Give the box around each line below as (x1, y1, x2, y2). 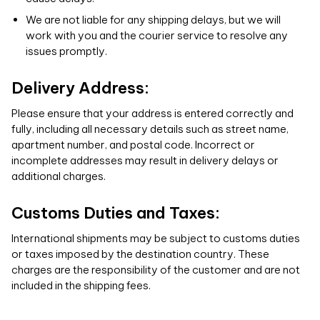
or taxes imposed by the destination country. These (11, 247, 269, 261)
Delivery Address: (11, 78, 149, 98)
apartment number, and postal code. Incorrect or (11, 138, 255, 151)
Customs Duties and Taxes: (11, 203, 220, 223)
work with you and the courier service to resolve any (26, 29, 288, 42)
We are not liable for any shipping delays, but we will (26, 13, 281, 26)
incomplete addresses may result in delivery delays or (11, 154, 279, 167)
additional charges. (11, 169, 106, 183)
